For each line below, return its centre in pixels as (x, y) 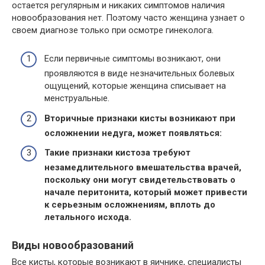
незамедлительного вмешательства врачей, (143, 167)
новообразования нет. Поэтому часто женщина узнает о (128, 17)
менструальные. (77, 98)
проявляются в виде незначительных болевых (139, 73)
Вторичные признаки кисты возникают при (140, 118)
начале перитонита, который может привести (146, 192)
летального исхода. (88, 217)
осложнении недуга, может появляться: (133, 133)
